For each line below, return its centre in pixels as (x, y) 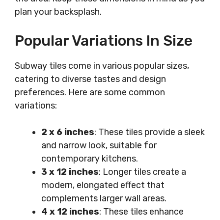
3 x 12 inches (70, 172)
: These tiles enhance (141, 212)
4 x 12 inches (70, 212)
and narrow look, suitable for (99, 145)
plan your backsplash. (58, 12)
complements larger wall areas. (104, 198)
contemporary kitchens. (90, 159)
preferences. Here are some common (90, 92)
